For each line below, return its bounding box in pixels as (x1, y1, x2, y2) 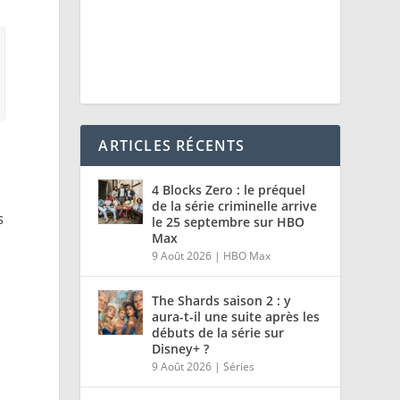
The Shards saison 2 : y (152, 292, 292, 310)
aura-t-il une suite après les (152, 308, 321, 326)
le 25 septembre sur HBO (152, 213, 305, 231)
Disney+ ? (152, 340, 210, 358)
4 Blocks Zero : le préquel (152, 181, 306, 199)
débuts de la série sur (152, 324, 285, 342)
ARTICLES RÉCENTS (98, 136, 246, 156)
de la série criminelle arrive (152, 197, 318, 215)
